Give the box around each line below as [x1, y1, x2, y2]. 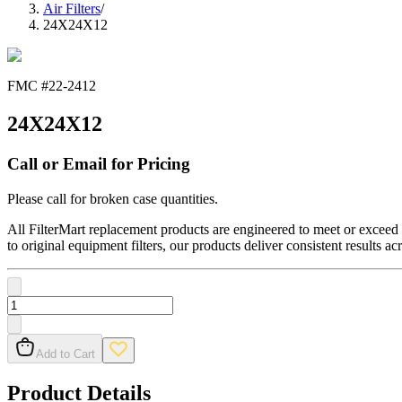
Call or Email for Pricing [7, 154, 190, 174]
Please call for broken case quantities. [7, 190, 218, 206]
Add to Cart [36, 346, 95, 361]
